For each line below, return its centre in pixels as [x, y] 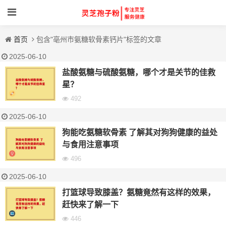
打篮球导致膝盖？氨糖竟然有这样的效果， [138, 192]
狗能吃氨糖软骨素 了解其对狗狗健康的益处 [139, 132]
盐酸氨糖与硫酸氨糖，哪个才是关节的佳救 [138, 72]
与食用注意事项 [90, 145]
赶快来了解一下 [90, 205]
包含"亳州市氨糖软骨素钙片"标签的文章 [99, 39]
